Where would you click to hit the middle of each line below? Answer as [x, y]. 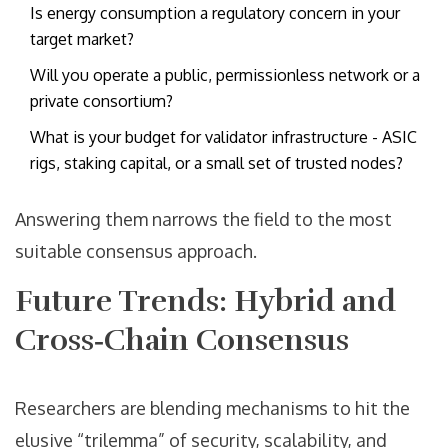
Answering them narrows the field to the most [203, 219]
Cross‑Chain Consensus [182, 341]
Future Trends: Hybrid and [205, 302]
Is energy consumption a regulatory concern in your [215, 13]
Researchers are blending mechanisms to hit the [212, 408]
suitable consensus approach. [136, 251]
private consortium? [101, 101]
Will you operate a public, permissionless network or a [225, 75]
